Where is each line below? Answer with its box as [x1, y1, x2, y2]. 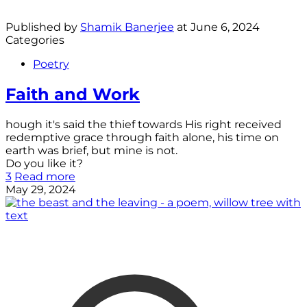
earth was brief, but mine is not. [5, 143, 177, 157]
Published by [5, 20, 80, 34]
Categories [5, 33, 64, 47]
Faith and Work [5, 84, 140, 104]
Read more [14, 169, 75, 183]
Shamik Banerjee [80, 20, 174, 34]
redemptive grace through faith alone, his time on [5, 130, 279, 144]
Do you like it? [5, 156, 83, 170]
